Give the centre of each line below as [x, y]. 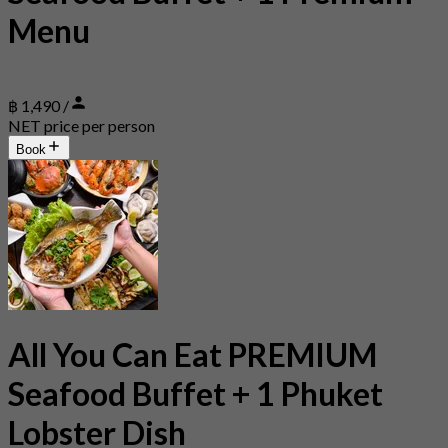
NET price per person [81, 126]
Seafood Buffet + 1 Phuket [195, 393]
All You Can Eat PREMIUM [192, 354]
